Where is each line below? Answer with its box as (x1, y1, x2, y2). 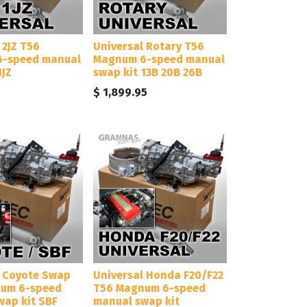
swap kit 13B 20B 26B (93, 65, 202, 79)
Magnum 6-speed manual (93, 52, 225, 66)
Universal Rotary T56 (93, 39, 204, 53)
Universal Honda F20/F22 (93, 268, 223, 282)
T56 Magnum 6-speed (93, 281, 206, 295)
